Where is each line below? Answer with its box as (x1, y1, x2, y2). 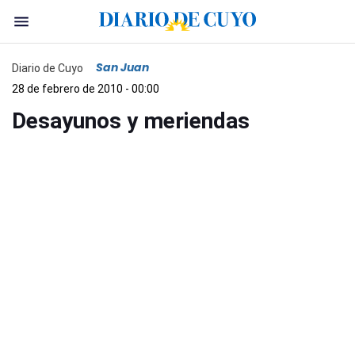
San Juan (96, 59, 149, 75)
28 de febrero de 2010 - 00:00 (12, 82, 159, 95)
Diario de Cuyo (12, 61, 83, 74)
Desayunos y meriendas (12, 108, 250, 134)
